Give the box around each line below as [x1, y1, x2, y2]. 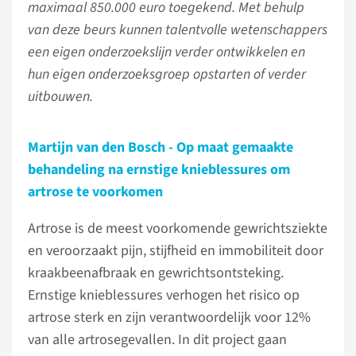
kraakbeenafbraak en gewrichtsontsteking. [28, 263, 284, 283]
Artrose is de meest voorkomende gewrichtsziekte [28, 219, 327, 238]
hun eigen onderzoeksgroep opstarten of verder [28, 64, 306, 84]
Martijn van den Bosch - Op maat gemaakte [28, 137, 293, 157]
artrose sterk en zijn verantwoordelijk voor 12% [28, 308, 311, 327]
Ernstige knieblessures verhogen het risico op [28, 285, 300, 305]
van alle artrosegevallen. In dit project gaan [28, 330, 287, 350]
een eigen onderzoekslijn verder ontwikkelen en [28, 42, 305, 62]
